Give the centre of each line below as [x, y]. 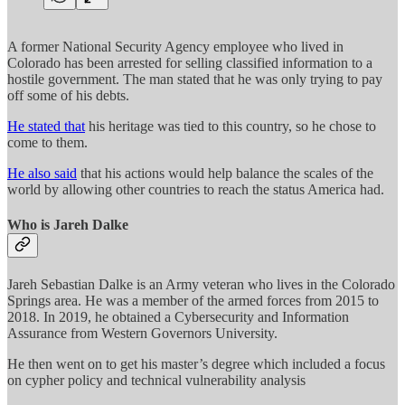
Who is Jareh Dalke [68, 224]
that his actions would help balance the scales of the [225, 173]
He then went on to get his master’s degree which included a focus [196, 364]
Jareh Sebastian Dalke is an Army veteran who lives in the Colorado [201, 285]
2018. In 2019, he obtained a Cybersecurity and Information [178, 317]
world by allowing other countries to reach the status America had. [198, 189]
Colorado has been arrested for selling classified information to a [190, 62]
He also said [42, 173]
